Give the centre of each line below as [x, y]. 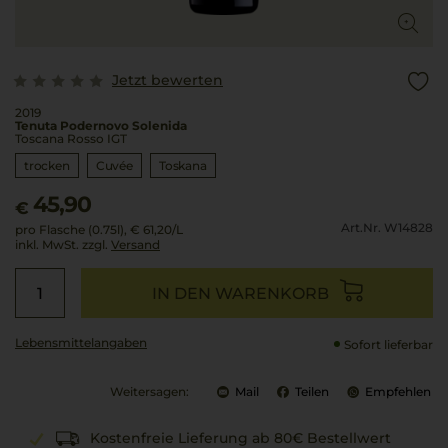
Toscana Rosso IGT [71, 138]
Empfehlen [398, 391]
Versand [135, 244]
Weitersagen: [149, 391]
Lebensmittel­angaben [81, 342]
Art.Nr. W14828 [387, 227]
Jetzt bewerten [167, 80]
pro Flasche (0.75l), [71, 229]
